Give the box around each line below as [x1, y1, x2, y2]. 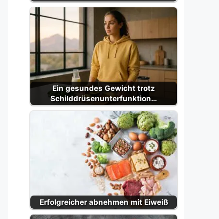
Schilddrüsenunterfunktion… [50, 94, 157, 103]
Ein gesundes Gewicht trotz [52, 84, 155, 93]
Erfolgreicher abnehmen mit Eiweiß [39, 197, 168, 207]
